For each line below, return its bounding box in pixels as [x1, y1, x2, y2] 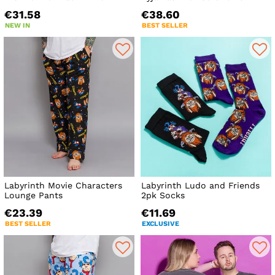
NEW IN [5, 21, 30, 29]
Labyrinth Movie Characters [4, 180, 122, 191]
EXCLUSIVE [142, 220, 180, 228]
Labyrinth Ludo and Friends [141, 180, 260, 191]
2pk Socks [141, 190, 185, 201]
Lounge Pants [4, 190, 63, 201]
